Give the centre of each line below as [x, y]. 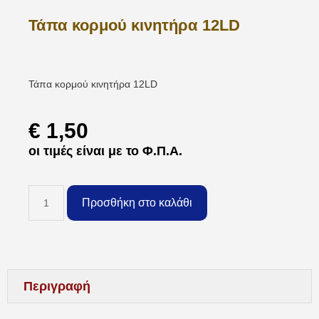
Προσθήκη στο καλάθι [137, 202]
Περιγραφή [57, 287]
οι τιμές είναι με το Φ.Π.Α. [105, 151]
